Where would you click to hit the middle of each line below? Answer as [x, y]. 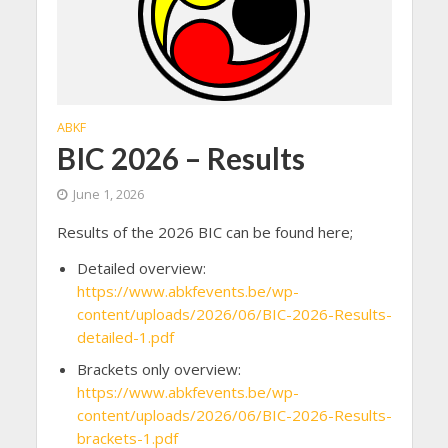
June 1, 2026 [108, 194]
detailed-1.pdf [125, 337]
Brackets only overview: [158, 369]
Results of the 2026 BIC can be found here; [204, 231]
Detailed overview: [141, 268]
